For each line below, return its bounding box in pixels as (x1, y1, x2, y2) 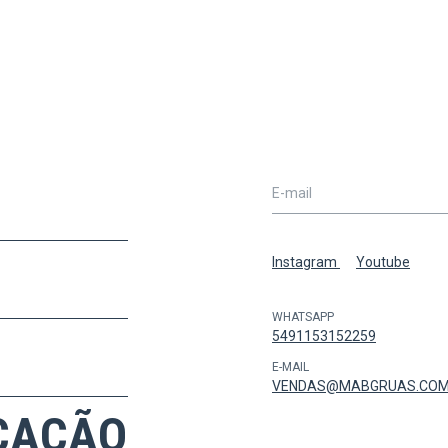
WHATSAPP (272, 310, 334, 325)
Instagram (272, 254, 340, 271)
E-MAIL (272, 360, 309, 375)
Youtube (356, 254, 410, 271)
